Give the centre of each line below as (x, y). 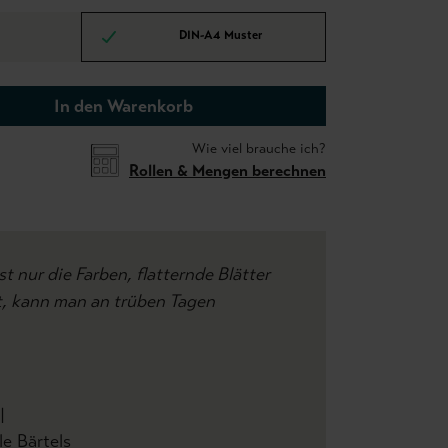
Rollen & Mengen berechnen (227, 170)
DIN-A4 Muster (220, 35)
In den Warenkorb (123, 106)
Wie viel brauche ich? (259, 148)
